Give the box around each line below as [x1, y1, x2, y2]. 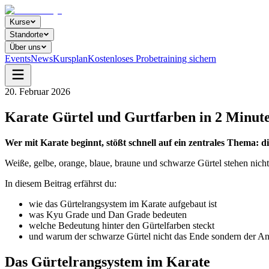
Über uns [10, 43, 41, 52]
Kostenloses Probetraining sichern [88, 53, 216, 64]
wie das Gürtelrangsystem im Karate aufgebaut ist [29, 198, 217, 209]
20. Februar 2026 [5, 86, 70, 97]
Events [5, 53, 31, 64]
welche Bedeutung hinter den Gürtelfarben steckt [29, 220, 214, 231]
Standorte [10, 30, 43, 39]
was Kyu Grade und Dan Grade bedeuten [29, 209, 187, 220]
